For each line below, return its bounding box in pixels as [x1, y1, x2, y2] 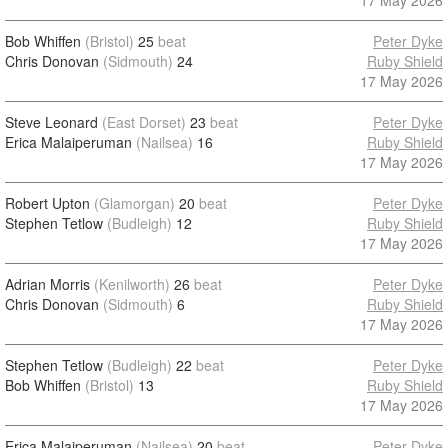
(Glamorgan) [94, 193, 175, 213]
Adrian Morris [5, 274, 90, 294]
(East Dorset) [102, 112, 186, 132]
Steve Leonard [5, 112, 98, 132]
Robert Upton [5, 193, 90, 213]
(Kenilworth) [94, 274, 170, 294]
